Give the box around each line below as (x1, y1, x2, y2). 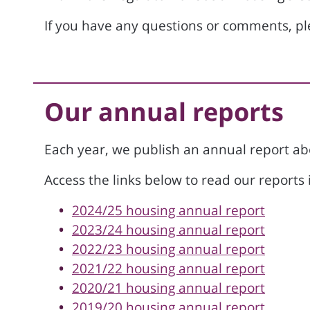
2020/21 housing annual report (72, 279, 265, 297)
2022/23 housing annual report (72, 240, 265, 258)
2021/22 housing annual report (72, 259, 265, 277)
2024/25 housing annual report (72, 201, 265, 219)
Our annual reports (44, 95, 284, 129)
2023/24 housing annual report (72, 221, 265, 239)
